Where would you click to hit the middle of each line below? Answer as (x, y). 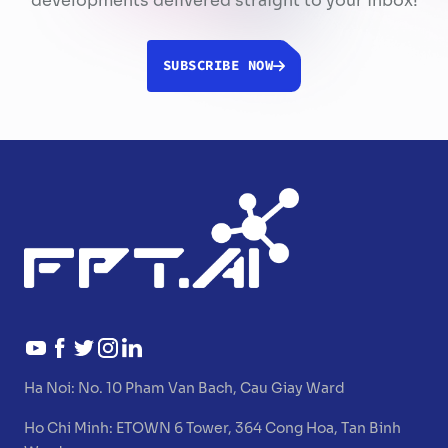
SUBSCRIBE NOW (218, 66)
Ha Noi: (51, 388)
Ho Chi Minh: (70, 428)
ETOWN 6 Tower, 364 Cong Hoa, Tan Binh (258, 428)
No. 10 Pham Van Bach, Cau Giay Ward (211, 388)
